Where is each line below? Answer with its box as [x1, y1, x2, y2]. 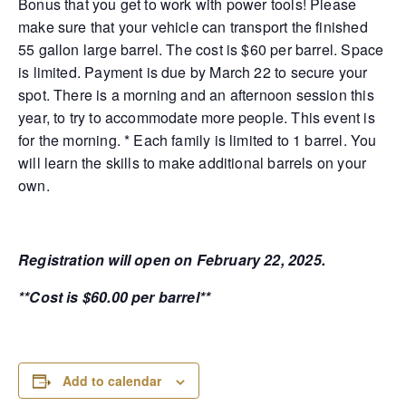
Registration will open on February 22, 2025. [18, 249, 330, 270]
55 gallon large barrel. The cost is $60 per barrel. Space [18, 39, 384, 60]
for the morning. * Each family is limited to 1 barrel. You [18, 130, 377, 150]
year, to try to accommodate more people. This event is [18, 107, 375, 128]
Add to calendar [63, 372, 161, 390]
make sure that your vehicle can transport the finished [18, 16, 368, 37]
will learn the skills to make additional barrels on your [18, 152, 367, 173]
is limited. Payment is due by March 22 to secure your [18, 62, 368, 82]
